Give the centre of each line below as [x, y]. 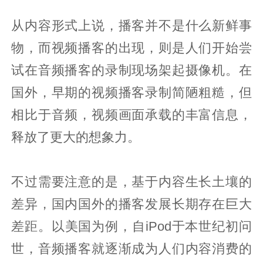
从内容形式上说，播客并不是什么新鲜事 [131, 26]
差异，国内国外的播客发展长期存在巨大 [131, 204]
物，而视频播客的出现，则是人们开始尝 [131, 48]
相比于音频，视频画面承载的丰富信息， [131, 115]
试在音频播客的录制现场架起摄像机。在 [131, 70]
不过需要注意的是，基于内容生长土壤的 [131, 182]
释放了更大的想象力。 [76, 137]
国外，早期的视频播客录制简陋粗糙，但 [131, 92]
